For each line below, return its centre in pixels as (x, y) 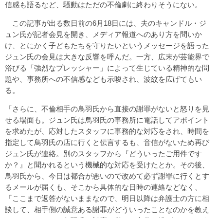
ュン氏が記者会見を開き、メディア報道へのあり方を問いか (103, 34)
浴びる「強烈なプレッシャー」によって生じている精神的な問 (107, 68)
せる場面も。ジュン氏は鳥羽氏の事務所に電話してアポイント (107, 120)
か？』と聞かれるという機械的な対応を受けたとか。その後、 (107, 164)
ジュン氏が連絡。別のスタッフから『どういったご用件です (103, 153)
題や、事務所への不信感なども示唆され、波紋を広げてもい (103, 79)
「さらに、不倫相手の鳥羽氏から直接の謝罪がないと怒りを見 (107, 109)
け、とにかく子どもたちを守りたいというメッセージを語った (107, 45)
